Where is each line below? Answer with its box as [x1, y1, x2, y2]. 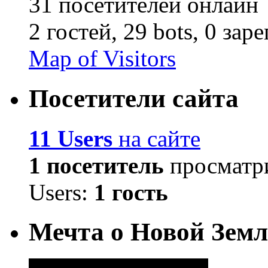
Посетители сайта [29, 84, 239, 112]
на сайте [112, 125, 200, 151]
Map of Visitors [29, 45, 176, 71]
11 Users [29, 125, 112, 151]
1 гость [94, 179, 168, 205]
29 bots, [123, 18, 199, 44]
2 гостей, [29, 18, 117, 44]
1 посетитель [29, 152, 164, 178]
